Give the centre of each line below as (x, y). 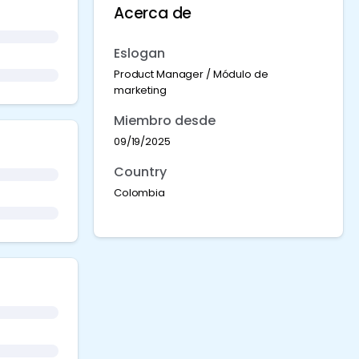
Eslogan (139, 53)
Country (140, 172)
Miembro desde (165, 121)
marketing (140, 90)
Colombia (139, 193)
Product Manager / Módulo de (191, 74)
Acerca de (153, 13)
